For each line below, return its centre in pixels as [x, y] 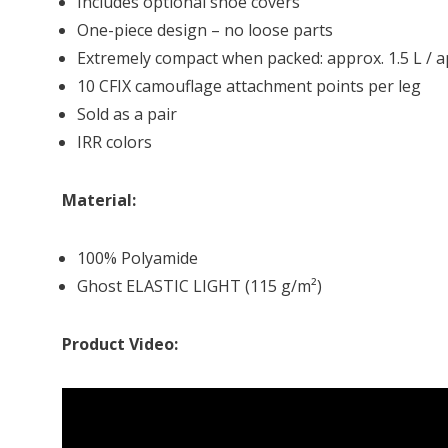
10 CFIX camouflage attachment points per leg [249, 86]
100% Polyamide [137, 258]
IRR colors [114, 142]
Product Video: [120, 344]
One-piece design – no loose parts [205, 30]
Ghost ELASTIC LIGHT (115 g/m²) [199, 286]
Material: [99, 200]
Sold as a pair [127, 114]
